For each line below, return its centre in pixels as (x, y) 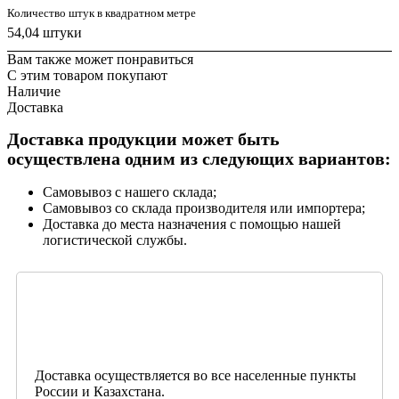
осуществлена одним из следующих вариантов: (199, 159)
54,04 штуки (45, 33)
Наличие (34, 92)
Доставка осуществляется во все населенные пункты (195, 375)
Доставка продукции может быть (143, 140)
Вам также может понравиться (100, 60)
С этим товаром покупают (87, 76)
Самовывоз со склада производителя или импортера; (204, 208)
